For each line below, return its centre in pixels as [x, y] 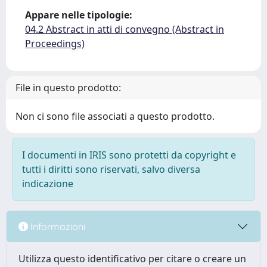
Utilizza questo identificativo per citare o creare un [132, 259]
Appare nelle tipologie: [79, 15]
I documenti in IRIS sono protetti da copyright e [129, 155]
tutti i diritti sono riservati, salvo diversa [111, 169]
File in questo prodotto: [68, 88]
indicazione [48, 184]
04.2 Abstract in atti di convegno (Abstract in [125, 29]
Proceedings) [55, 44]
